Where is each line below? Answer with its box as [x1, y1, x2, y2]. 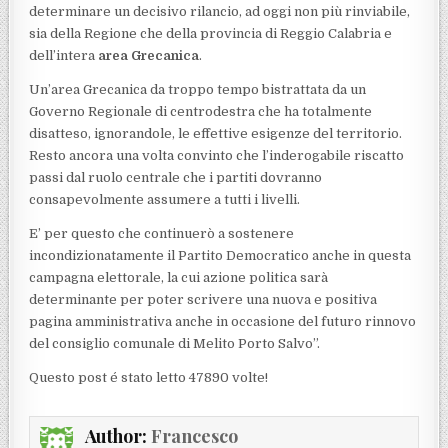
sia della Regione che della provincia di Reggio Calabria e [29, 25, 393, 41]
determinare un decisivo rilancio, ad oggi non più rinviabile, [29, 3, 411, 19]
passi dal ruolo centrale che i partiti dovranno [29, 169, 323, 185]
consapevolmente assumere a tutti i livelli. [29, 191, 301, 207]
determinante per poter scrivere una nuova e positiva [29, 291, 378, 307]
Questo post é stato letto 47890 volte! [29, 369, 269, 385]
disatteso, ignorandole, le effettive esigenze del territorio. [29, 125, 403, 141]
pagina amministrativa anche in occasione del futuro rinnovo [29, 313, 417, 329]
